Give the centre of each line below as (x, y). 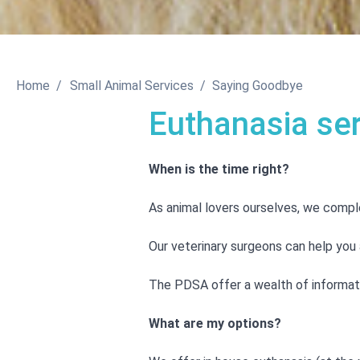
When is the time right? (219, 169)
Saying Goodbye (258, 85)
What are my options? (215, 323)
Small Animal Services (132, 85)
